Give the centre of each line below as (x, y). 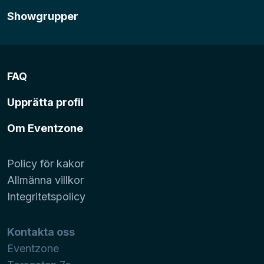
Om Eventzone (45, 128)
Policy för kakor (46, 163)
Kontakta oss (41, 232)
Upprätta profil (45, 102)
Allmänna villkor (45, 180)
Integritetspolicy (46, 196)
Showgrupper (43, 16)
